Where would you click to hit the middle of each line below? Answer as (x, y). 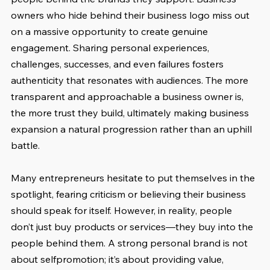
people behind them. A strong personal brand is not (130, 243)
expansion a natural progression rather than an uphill (133, 129)
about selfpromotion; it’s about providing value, (118, 259)
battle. (25, 145)
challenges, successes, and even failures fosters (118, 64)
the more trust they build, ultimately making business (131, 112)
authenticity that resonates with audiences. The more (131, 80)
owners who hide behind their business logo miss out (131, 15)
